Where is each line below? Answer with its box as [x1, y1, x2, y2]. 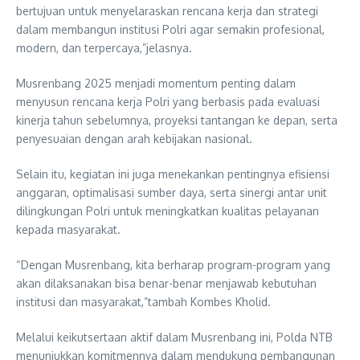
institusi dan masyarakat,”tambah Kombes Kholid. [16, 294, 271, 309]
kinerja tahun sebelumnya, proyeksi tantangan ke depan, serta [16, 112, 337, 127]
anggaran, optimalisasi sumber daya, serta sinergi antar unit [16, 185, 327, 199]
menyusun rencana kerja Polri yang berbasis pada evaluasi [16, 94, 320, 108]
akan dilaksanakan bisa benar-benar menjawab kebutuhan [16, 276, 317, 290]
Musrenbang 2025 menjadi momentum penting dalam [16, 76, 296, 90]
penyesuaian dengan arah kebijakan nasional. [16, 131, 252, 145]
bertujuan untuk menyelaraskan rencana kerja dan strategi [16, 3, 318, 18]
